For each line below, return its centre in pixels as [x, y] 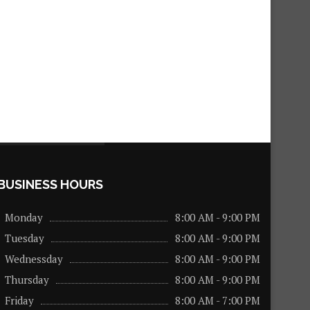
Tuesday [24, 238]
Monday [24, 217]
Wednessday [34, 259]
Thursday [27, 280]
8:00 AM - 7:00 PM [217, 300]
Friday [19, 300]
